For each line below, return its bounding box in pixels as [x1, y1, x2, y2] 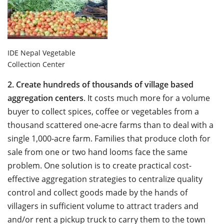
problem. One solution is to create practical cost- [7, 160, 191, 171]
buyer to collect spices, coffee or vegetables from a [7, 106, 199, 117]
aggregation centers [7, 92, 83, 104]
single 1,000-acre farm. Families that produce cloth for [7, 133, 210, 144]
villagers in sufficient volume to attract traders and [7, 200, 198, 212]
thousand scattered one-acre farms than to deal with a [7, 119, 213, 131]
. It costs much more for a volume [83, 92, 210, 104]
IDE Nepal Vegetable [7, 48, 75, 58]
